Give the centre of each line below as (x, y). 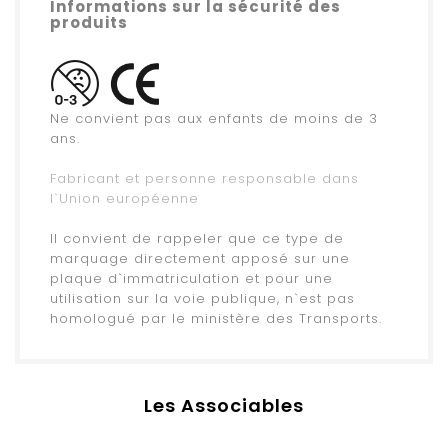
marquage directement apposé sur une (200, 259)
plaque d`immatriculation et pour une (191, 279)
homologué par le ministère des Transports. (216, 319)
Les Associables (224, 406)
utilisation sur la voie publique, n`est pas (202, 299)
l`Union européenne (124, 199)
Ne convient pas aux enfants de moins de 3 (214, 119)
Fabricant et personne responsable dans (204, 179)
